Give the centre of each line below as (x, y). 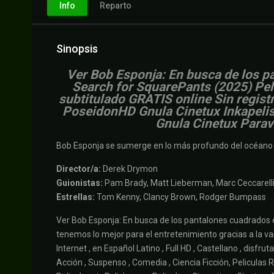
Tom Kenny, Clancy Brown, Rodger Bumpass (180, 197)
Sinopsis (77, 49)
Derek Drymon (129, 169)
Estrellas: (76, 197)
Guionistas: (80, 183)
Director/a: (79, 169)
